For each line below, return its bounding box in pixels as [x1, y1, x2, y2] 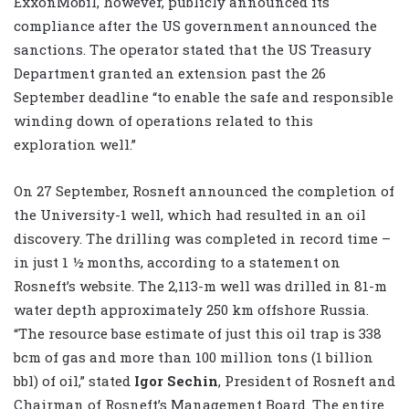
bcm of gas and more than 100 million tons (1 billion [14, 348, 373, 367]
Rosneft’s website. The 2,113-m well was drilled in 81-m [14, 277, 387, 296]
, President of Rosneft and [218, 372, 395, 391]
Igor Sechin [134, 372, 218, 391]
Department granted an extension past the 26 [14, 64, 326, 83]
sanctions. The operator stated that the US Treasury [14, 40, 372, 59]
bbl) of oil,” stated [14, 372, 134, 391]
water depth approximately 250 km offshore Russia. [14, 300, 369, 320]
